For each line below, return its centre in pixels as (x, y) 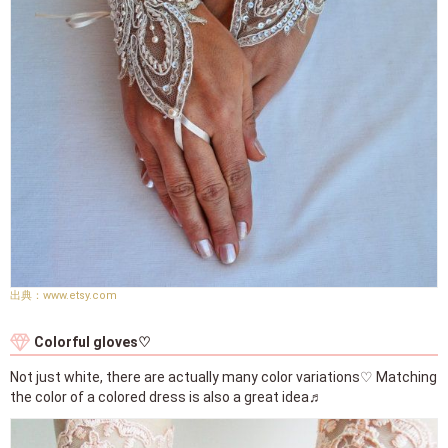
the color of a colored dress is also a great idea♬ (166, 397)
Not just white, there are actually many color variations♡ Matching (223, 377)
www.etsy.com (80, 296)
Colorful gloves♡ (92, 342)
